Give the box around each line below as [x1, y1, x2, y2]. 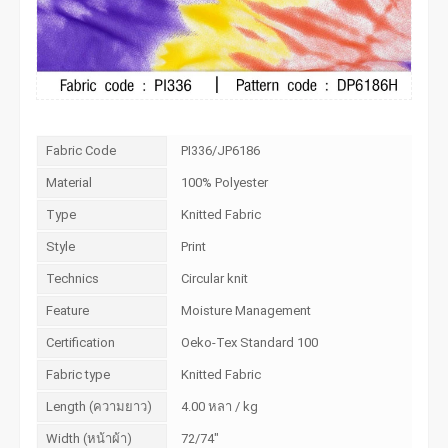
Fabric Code [46, 142, 117, 158]
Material [46, 174, 93, 190]
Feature [46, 302, 90, 318]
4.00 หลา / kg [181, 398, 259, 414]
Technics [46, 270, 100, 286]
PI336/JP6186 [181, 142, 261, 158]
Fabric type [46, 366, 111, 382]
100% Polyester [181, 174, 269, 190]
